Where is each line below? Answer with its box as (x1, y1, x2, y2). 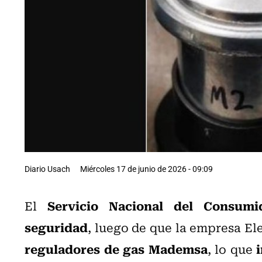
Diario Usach (25, 163, 70, 174)
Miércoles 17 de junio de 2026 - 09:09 (80, 163, 213, 174)
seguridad (25, 217, 88, 236)
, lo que (207, 239, 257, 258)
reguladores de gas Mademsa (25, 239, 208, 258)
